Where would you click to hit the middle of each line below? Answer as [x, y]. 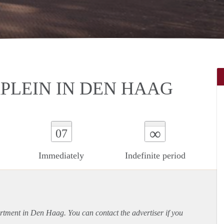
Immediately [61, 155]
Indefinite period [155, 155]
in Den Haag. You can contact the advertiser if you [102, 212]
